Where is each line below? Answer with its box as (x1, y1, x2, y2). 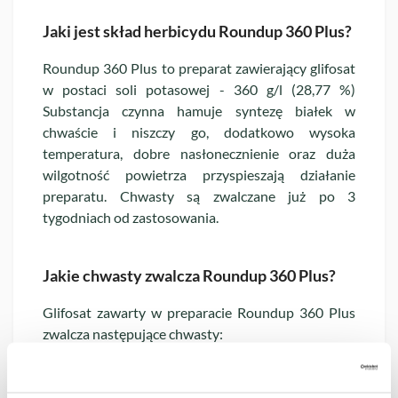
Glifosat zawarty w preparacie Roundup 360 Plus (43, 303, 355, 321)
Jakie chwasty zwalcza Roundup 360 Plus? (43, 265, 336, 285)
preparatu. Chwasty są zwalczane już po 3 (43, 187, 355, 204)
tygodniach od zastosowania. (43, 208, 219, 226)
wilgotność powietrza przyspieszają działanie (43, 165, 355, 183)
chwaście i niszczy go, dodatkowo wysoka (43, 123, 355, 140)
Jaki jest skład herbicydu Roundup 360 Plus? (43, 20, 352, 41)
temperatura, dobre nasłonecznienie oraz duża (43, 144, 355, 162)
